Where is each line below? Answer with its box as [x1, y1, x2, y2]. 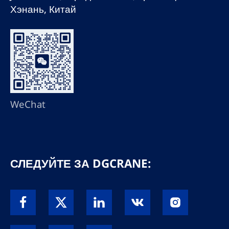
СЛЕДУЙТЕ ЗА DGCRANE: [10, 155, 151, 171]
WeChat [10, 97, 45, 110]
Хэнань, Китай [10, 3, 76, 16]
